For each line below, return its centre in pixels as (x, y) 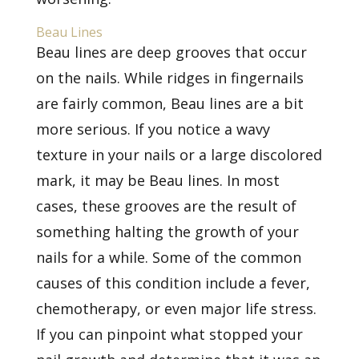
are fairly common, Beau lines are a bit (169, 103)
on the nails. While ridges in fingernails (169, 77)
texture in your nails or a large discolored (179, 154)
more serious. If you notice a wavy (153, 129)
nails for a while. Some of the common (168, 257)
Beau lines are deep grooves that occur (171, 52)
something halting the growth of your (167, 231)
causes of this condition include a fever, (173, 282)
